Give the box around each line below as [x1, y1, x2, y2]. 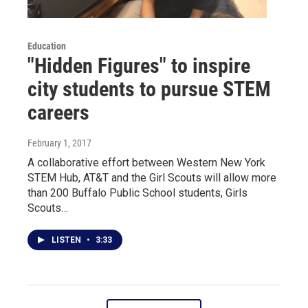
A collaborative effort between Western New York [27, 155, 265, 169]
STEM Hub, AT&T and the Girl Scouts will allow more [27, 170, 276, 184]
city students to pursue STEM [27, 76, 271, 101]
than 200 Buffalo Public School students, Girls [27, 186, 247, 199]
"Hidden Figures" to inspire [27, 53, 250, 78]
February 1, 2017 [27, 137, 91, 148]
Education [27, 40, 66, 52]
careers [27, 100, 89, 124]
